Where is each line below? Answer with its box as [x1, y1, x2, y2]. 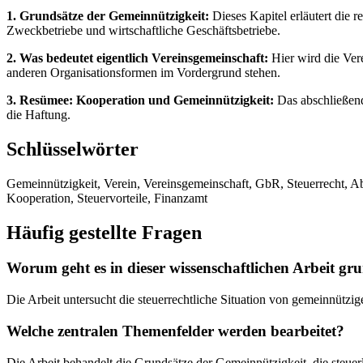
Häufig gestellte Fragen [6, 221, 202, 243]
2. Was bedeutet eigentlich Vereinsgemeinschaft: [6, 50, 268, 65]
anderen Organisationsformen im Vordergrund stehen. [6, 65, 280, 79]
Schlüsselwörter [6, 138, 139, 160]
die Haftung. [6, 107, 70, 122]
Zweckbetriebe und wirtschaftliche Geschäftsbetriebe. [6, 23, 280, 37]
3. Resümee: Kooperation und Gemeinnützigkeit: [6, 92, 274, 107]
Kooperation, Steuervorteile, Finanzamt [6, 190, 207, 205]
